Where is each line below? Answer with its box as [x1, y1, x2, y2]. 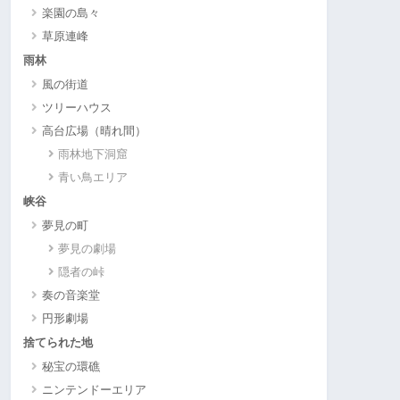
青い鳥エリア [58, 171, 129, 185]
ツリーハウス [42, 101, 112, 115]
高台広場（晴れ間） [42, 124, 146, 138]
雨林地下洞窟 [58, 147, 129, 162]
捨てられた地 [23, 336, 93, 350]
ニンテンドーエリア [42, 383, 146, 397]
